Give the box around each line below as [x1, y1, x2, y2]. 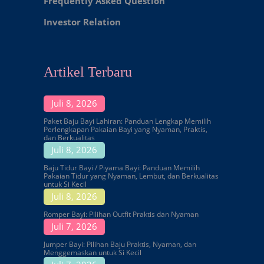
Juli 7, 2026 [51, 220, 97, 232]
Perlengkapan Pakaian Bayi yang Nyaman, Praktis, [44, 124, 207, 134]
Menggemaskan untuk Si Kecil [44, 247, 141, 258]
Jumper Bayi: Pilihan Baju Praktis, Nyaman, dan [44, 239, 196, 249]
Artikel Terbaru [44, 64, 132, 80]
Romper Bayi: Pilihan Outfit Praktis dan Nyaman [44, 209, 199, 219]
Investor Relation [44, 15, 121, 28]
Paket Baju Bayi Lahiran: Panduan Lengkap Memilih [44, 115, 211, 126]
